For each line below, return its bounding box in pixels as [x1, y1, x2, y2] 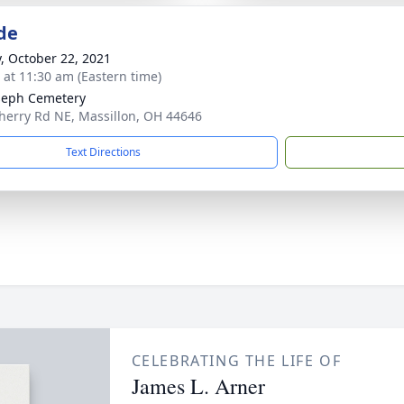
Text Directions [66, 144, 141, 160]
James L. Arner [131, 372, 265, 400]
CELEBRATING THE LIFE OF [131, 351, 342, 371]
